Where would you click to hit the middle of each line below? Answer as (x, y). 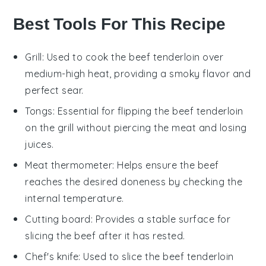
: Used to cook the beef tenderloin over (133, 57)
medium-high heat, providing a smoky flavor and (138, 73)
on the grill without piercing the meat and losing (136, 127)
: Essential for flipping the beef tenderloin (148, 111)
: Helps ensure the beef (166, 165)
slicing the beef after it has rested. (105, 235)
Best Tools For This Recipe (120, 24)
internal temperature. (75, 198)
